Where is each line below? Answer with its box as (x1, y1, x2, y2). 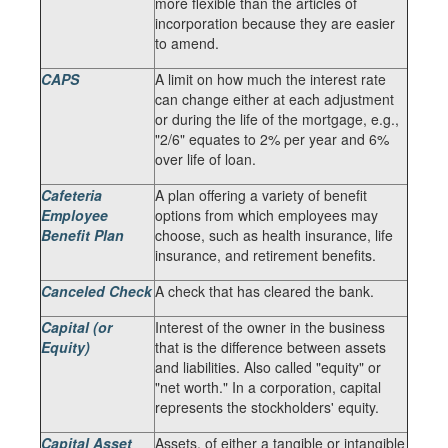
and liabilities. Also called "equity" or (155, 357, 381, 377)
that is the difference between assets (155, 337, 386, 357)
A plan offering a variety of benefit (155, 185, 367, 205)
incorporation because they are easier (155, 13, 395, 33)
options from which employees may (155, 205, 378, 225)
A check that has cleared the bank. (155, 281, 374, 301)
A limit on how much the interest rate (155, 69, 386, 89)
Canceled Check (41, 281, 152, 301)
